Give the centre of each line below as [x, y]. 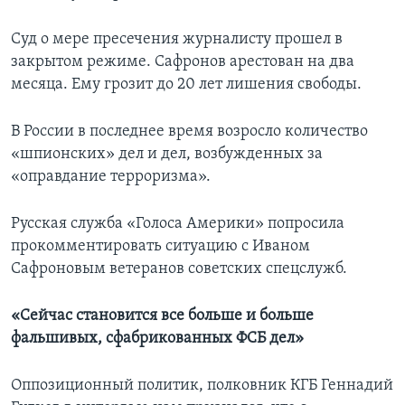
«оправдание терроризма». [111, 177]
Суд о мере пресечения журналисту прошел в [177, 40]
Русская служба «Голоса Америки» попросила [178, 224]
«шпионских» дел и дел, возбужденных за [167, 155]
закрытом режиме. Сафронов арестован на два [183, 62]
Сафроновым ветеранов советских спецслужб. [179, 269]
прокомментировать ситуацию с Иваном [160, 247]
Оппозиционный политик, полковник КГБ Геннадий [202, 386]
